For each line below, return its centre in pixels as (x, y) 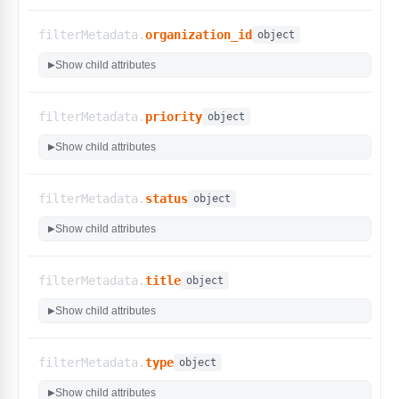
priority (174, 116)
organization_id (199, 34)
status (167, 198)
